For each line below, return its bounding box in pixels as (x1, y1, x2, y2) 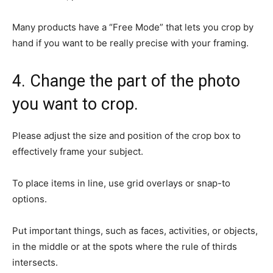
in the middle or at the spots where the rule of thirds (12, 240, 237, 252)
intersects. (12, 256, 58, 268)
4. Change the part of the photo (12, 71, 240, 91)
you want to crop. (12, 94, 138, 114)
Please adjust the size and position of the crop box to (12, 129, 241, 141)
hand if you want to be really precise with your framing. (12, 37, 249, 49)
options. (12, 193, 47, 205)
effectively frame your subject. (12, 145, 143, 157)
